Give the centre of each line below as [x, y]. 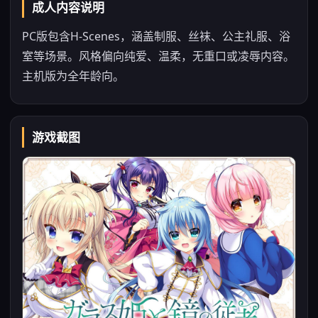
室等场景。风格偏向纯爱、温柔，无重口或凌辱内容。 [158, 56]
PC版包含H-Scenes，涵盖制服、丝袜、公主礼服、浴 [156, 36]
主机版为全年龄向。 [73, 76]
